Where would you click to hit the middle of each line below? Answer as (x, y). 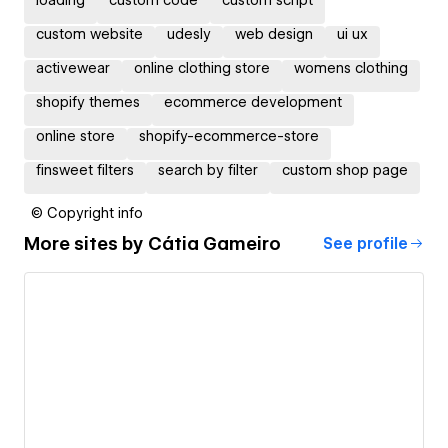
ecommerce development (253, 101)
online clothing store (202, 67)
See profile (365, 243)
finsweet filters (85, 169)
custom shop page (345, 169)
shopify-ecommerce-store (229, 135)
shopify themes (88, 101)
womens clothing (351, 67)
